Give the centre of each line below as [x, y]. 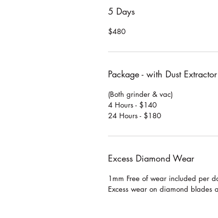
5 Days [121, 11]
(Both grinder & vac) [142, 94]
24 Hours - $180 [135, 115]
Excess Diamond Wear [151, 158]
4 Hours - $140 [132, 105]
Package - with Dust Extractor [163, 74]
